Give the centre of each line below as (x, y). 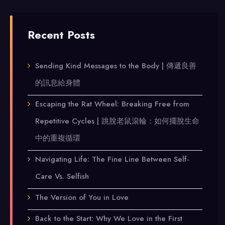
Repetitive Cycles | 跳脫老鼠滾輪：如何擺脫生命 (117, 121)
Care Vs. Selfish (62, 176)
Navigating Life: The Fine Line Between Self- (112, 159)
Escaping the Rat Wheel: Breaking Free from (112, 104)
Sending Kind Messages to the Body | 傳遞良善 (116, 66)
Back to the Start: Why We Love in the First (109, 218)
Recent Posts (61, 35)
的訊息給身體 (58, 83)
